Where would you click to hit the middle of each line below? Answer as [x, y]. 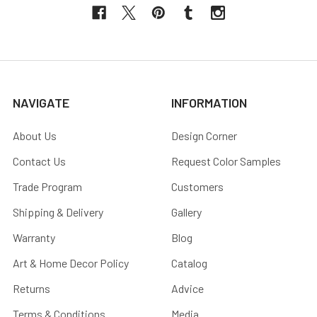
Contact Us [39, 161]
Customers [197, 186]
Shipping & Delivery [58, 212]
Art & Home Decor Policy [71, 263]
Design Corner [204, 135]
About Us [35, 135]
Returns [31, 288]
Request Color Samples [226, 161]
